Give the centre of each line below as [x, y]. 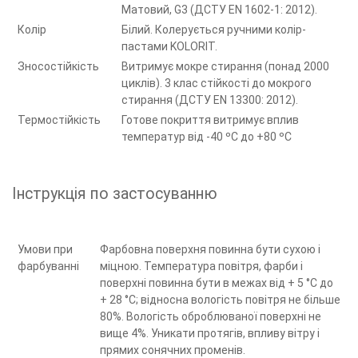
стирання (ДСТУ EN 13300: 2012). [210, 100]
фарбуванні [48, 267]
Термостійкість [59, 120]
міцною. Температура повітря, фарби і [201, 267]
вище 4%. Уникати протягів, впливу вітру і [210, 334]
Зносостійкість [58, 67]
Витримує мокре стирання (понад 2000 [225, 67]
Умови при [45, 250]
